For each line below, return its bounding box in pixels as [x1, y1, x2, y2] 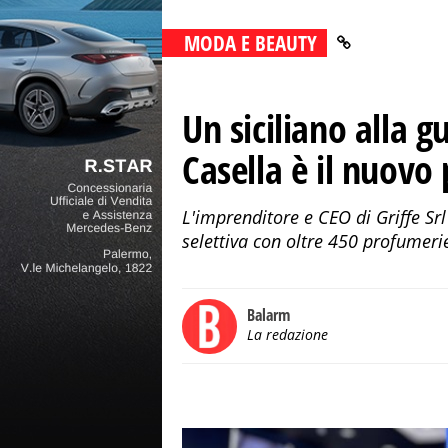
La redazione [247, 325, 328, 344]
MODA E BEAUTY [184, 29, 317, 57]
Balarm [247, 304, 290, 326]
